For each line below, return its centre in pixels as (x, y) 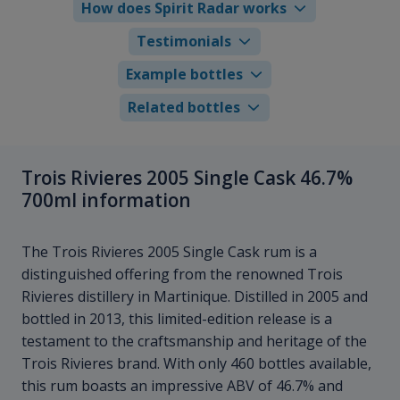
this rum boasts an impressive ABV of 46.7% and (182, 386)
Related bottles (184, 107)
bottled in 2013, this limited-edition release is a (177, 319)
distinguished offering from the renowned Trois (182, 275)
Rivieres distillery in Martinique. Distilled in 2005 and (195, 297)
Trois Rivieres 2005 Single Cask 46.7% (187, 177)
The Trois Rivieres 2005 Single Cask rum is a (169, 252)
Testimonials (184, 41)
